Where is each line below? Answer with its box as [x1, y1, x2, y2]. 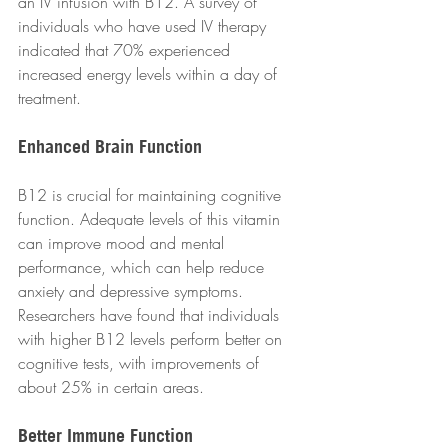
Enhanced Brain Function [18, 135, 202, 159]
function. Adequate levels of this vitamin [18, 208, 285, 231]
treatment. [18, 87, 81, 110]
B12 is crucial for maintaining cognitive [18, 184, 286, 207]
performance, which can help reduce [18, 256, 269, 279]
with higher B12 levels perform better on [18, 328, 287, 351]
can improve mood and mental [18, 232, 229, 255]
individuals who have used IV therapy [18, 15, 271, 38]
